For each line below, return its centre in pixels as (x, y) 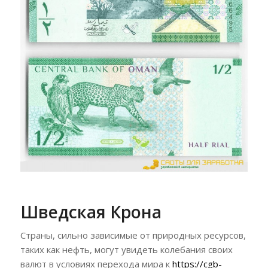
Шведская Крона (91, 211)
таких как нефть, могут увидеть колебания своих (126, 250)
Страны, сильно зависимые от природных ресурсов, (133, 235)
